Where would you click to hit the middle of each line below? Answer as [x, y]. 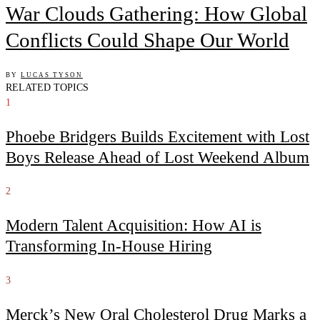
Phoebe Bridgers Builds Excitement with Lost [157, 136]
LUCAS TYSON [52, 75]
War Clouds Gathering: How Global [156, 13]
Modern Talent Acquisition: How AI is [134, 226]
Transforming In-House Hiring [109, 246]
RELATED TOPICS [47, 87]
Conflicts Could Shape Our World [147, 40]
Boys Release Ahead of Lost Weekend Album [157, 157]
